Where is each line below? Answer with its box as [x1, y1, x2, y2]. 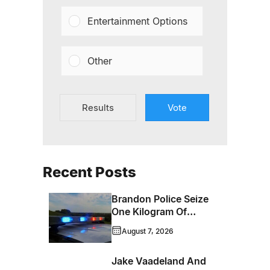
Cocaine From [111, 218, 175, 230]
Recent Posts [43, 163, 136, 181]
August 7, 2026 [122, 226, 174, 236]
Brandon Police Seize [111, 193, 209, 205]
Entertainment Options [87, 15, 188, 27]
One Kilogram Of [111, 206, 187, 218]
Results [82, 102, 114, 113]
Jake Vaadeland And [111, 255, 206, 267]
